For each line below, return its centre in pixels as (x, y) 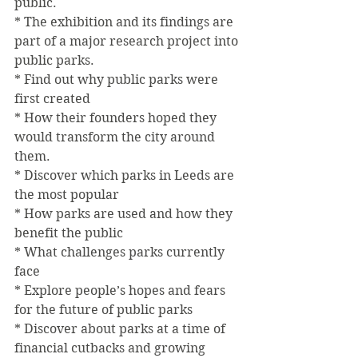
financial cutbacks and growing (111, 348)
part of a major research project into (128, 41)
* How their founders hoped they (117, 118)
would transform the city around (116, 137)
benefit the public (69, 233)
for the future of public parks (103, 310)
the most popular (67, 195)
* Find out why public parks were (118, 80)
